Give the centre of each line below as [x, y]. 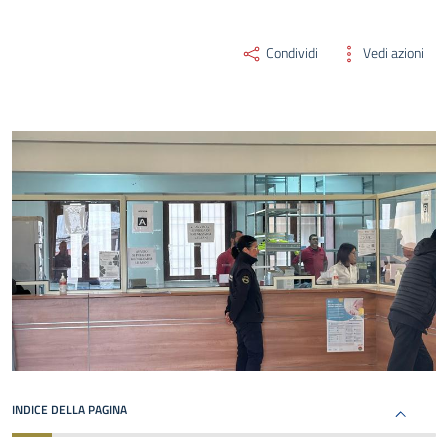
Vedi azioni [392, 53]
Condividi [290, 53]
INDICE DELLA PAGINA [69, 410]
